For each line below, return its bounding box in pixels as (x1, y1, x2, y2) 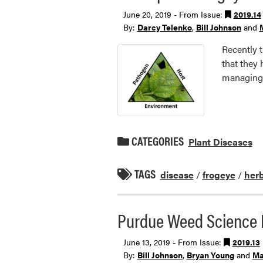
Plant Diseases (188, 134, 252, 149)
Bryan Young (186, 248, 234, 261)
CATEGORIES (129, 131, 184, 149)
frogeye (202, 167, 235, 181)
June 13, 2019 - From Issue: (123, 235, 224, 248)
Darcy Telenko (137, 21, 192, 33)
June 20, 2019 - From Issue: (123, 8, 225, 20)
